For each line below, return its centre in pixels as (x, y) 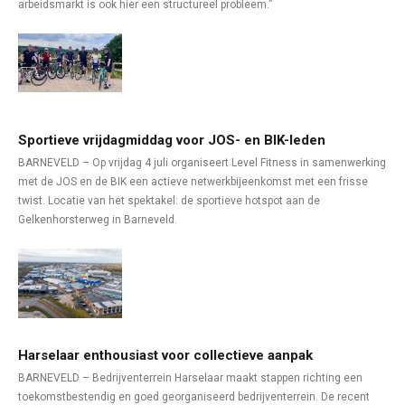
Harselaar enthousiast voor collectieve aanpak (165, 355)
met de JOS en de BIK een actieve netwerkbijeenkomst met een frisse (193, 182)
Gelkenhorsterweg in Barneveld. (98, 220)
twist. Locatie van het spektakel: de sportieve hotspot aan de (169, 201)
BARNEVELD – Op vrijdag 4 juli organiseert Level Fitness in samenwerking (202, 163)
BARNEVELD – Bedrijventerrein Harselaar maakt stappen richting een (190, 378)
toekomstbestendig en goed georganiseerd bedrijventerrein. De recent (194, 397)
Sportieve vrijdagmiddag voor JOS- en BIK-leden (172, 140)
